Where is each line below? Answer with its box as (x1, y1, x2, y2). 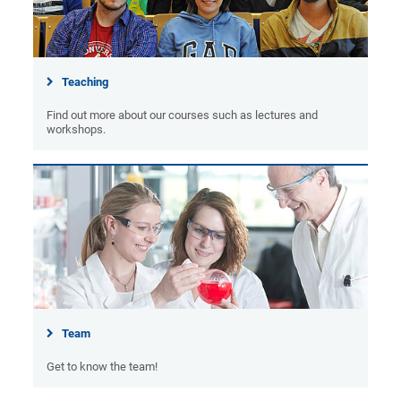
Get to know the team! (47, 359, 158, 373)
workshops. (47, 123, 107, 137)
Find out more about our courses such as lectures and (47, 108, 319, 123)
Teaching (62, 75, 109, 90)
